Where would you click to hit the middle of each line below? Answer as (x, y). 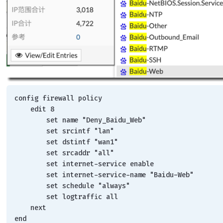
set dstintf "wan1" (82, 142)
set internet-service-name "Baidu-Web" (120, 175)
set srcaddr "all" (80, 153)
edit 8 (43, 109)
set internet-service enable (100, 164)
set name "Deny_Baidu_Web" (96, 120)
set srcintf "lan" (80, 131)
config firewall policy (58, 98)
